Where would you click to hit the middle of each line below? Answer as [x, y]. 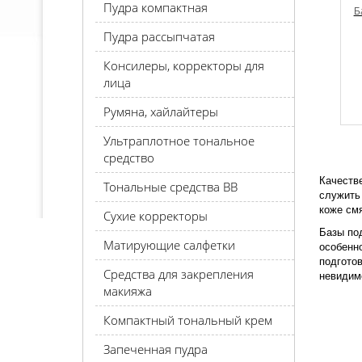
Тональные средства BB [170, 187]
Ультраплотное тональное [179, 141]
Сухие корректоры [156, 216]
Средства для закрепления [179, 274]
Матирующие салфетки [169, 245]
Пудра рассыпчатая [159, 36]
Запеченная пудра [156, 349]
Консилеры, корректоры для [184, 65]
